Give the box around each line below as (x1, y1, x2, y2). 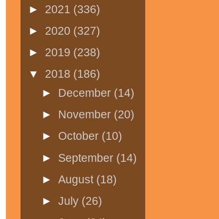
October (58, 130, 102, 143)
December (58, 86, 114, 99)
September (58, 151, 117, 164)
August (58, 173, 97, 186)
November (58, 108, 114, 121)
